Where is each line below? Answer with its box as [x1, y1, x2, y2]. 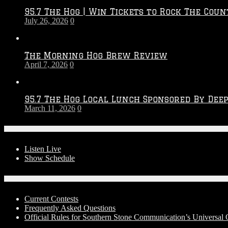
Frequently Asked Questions [24, 203, 116, 212]
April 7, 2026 [24, 60, 68, 69]
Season [124, 26, 147, 36]
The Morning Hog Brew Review [24, 50, 167, 60]
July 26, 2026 [24, 16, 68, 25]
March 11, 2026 [24, 103, 75, 112]
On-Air [4, 125, 25, 132]
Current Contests [24, 194, 78, 203]
